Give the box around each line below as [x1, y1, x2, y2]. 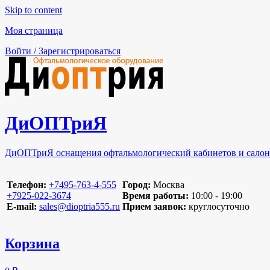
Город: [122, 179, 151, 190]
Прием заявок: [122, 201, 189, 212]
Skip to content [5, 5, 62, 15]
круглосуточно [189, 201, 250, 212]
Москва [151, 179, 184, 190]
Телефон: [7, 179, 49, 190]
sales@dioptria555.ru [39, 201, 120, 212]
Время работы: [122, 190, 191, 201]
